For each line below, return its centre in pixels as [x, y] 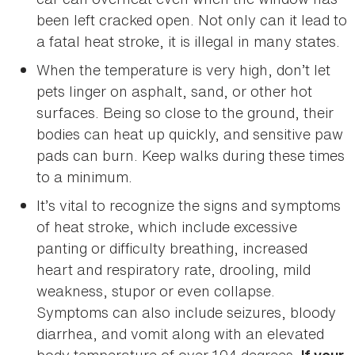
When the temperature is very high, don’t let [183, 70]
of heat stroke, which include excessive [167, 227]
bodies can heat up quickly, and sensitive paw [190, 134]
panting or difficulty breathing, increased [172, 248]
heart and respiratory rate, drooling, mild [174, 270]
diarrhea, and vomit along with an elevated [180, 334]
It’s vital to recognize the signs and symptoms [189, 206]
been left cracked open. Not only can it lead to [192, 20]
